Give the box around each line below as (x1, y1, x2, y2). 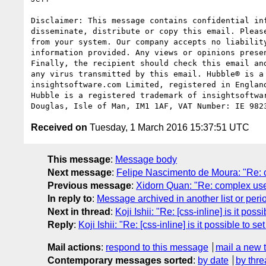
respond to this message (106, 242, 208, 252)
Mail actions (47, 242, 101, 252)
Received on (31, 122, 87, 132)
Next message (47, 167, 112, 178)
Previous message (47, 180, 131, 191)
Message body (115, 154, 177, 164)
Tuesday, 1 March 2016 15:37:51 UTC (87, 122, 249, 132)
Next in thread (47, 206, 110, 217)
